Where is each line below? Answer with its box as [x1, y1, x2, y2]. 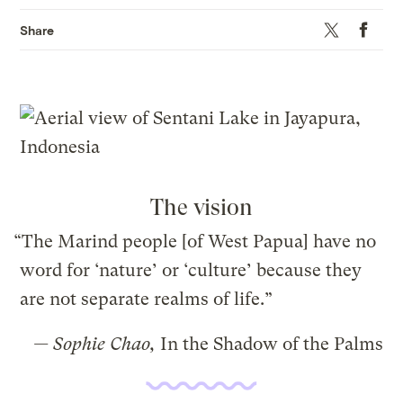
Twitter [317, 19, 356, 35]
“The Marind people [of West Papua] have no [13, 231, 377, 253]
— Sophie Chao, [32, 334, 156, 355]
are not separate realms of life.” [20, 289, 273, 310]
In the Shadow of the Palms [155, 334, 383, 355]
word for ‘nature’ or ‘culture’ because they [20, 260, 363, 282]
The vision [149, 194, 254, 221]
